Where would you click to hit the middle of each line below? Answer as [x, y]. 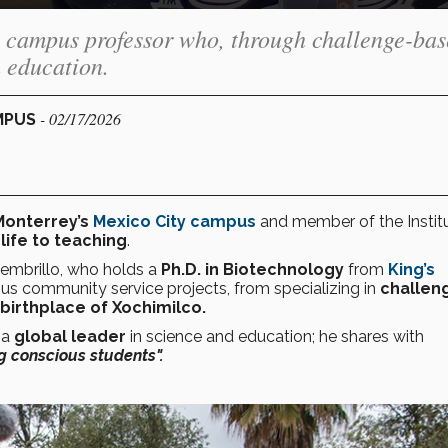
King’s [411, 269]
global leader [70, 336]
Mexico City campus [174, 221]
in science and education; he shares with [275, 336]
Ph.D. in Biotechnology [252, 269]
